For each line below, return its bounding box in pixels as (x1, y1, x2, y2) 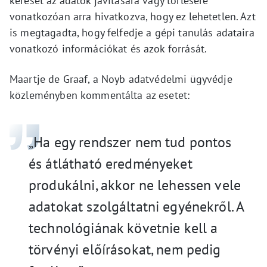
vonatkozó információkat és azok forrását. (10, 42, 207, 56)
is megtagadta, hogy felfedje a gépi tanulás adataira (10, 26, 254, 40)
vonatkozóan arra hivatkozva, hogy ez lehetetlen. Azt (10, 10, 256, 24)
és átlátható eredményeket (29, 154, 193, 173)
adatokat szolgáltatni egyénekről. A (29, 197, 244, 216)
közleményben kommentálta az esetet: (10, 88, 190, 103)
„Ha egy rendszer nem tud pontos (29, 133, 232, 152)
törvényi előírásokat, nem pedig (29, 240, 221, 259)
